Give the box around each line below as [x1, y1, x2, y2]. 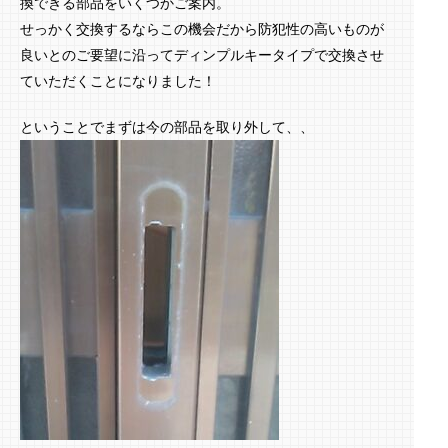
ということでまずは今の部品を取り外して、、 [20, 119, 314, 135]
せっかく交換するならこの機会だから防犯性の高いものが [20, 21, 384, 37]
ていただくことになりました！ [20, 73, 216, 89]
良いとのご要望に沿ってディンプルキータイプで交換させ [20, 47, 384, 63]
